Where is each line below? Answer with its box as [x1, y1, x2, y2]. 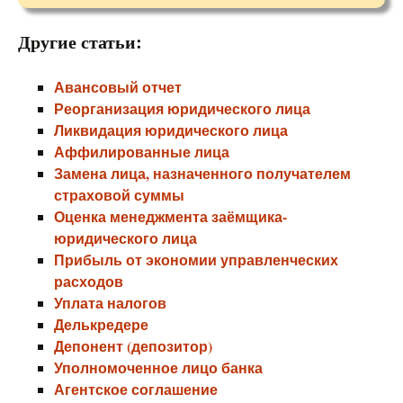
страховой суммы [54, 184, 184, 205]
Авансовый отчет [54, 76, 182, 97]
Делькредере [54, 314, 148, 335]
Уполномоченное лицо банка [54, 357, 263, 378]
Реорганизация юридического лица [54, 98, 310, 119]
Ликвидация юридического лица [54, 120, 288, 140]
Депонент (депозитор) [54, 336, 212, 356]
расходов [54, 271, 123, 291]
